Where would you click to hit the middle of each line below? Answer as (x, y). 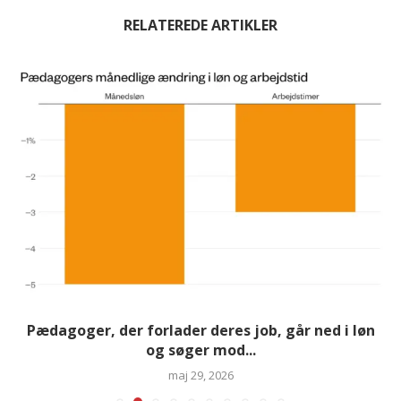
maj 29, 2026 (200, 375)
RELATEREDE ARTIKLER (200, 26)
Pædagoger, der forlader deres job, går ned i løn (200, 331)
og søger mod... (200, 350)
